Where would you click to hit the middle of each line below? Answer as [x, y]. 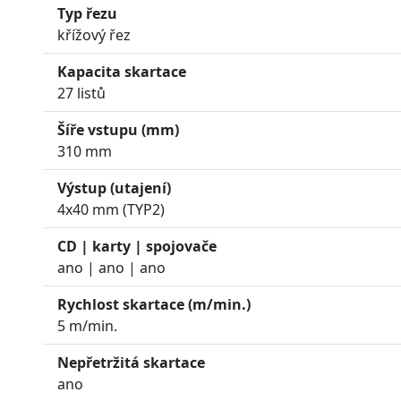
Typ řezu [87, 13]
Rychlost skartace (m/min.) [154, 304]
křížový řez [94, 34]
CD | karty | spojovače [137, 246]
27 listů [81, 93]
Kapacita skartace [122, 71]
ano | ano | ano [111, 267]
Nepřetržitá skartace [131, 362]
